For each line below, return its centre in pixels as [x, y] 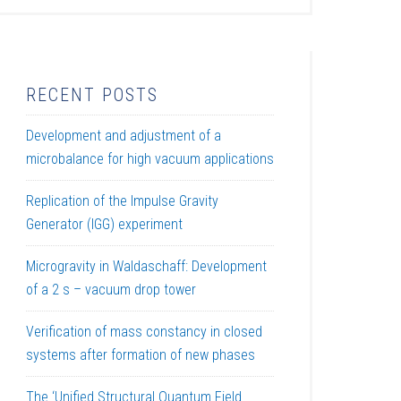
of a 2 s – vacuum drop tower [111, 289]
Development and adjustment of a [124, 135]
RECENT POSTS [92, 94]
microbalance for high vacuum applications [150, 158]
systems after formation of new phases [141, 354]
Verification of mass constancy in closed [144, 331]
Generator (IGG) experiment [104, 224]
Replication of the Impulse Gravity [122, 200]
